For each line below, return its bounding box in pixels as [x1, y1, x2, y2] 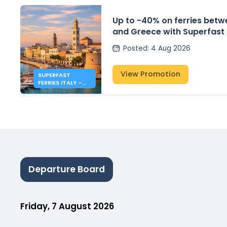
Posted [123, 44, 147, 54]
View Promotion [121, 69, 180, 80]
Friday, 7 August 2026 [20, 200, 114, 212]
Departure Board [28, 163, 105, 176]
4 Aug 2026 [150, 44, 191, 54]
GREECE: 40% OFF [37, 86, 89, 94]
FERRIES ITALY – [37, 78, 82, 87]
